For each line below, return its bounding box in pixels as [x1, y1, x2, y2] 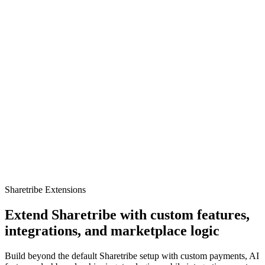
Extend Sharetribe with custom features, [5, 206, 250, 222]
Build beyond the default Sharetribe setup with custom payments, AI [5, 250, 259, 261]
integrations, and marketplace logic [5, 222, 219, 238]
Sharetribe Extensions [5, 185, 86, 195]
